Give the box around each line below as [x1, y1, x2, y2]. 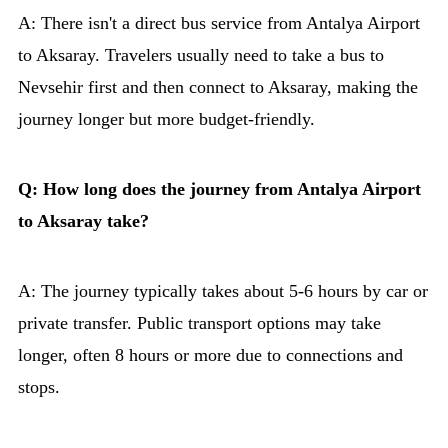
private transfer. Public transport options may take [18, 313, 381, 334]
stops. [18, 377, 60, 398]
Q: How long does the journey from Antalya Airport [18, 179, 421, 200]
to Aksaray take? [18, 211, 149, 232]
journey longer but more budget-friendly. [18, 109, 315, 130]
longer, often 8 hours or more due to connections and [18, 345, 403, 366]
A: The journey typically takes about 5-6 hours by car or [18, 281, 428, 302]
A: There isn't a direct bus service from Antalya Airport [18, 13, 420, 34]
